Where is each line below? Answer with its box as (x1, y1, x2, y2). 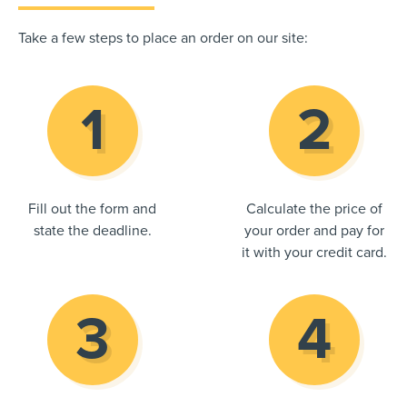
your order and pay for (244, 222, 385, 241)
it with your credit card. (242, 243, 388, 263)
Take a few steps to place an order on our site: (18, 29, 308, 48)
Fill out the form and (28, 200, 157, 219)
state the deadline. (33, 222, 152, 241)
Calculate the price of (246, 200, 383, 219)
